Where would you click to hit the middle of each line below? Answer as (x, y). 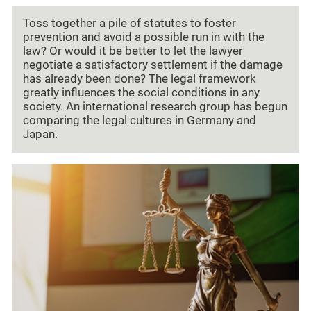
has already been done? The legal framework (140, 79)
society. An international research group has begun (155, 107)
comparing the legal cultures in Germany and (140, 121)
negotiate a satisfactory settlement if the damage (153, 65)
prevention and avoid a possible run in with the (144, 37)
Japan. (40, 135)
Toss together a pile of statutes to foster (129, 24)
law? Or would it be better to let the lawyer (133, 51)
